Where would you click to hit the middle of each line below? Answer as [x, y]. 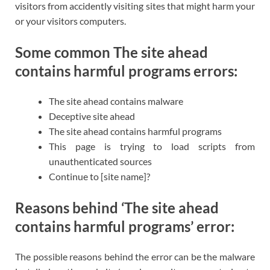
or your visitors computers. [71, 21]
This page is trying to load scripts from [152, 146]
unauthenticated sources [100, 161]
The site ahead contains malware [116, 101]
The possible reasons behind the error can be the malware [135, 256]
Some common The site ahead [111, 52]
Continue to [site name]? [99, 176]
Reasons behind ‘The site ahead [117, 207]
